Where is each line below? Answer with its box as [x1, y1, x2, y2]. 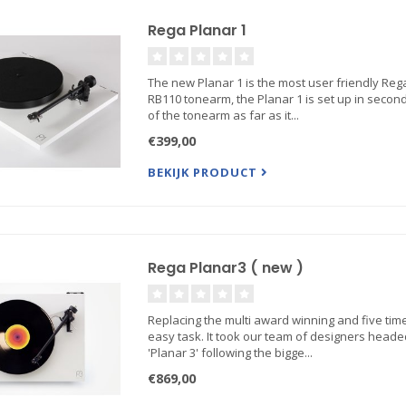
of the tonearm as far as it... [147, 107, 299, 123]
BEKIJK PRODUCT [147, 164, 261, 180]
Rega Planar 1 [147, 20, 246, 41]
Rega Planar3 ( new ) [147, 257, 304, 278]
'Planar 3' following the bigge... [147, 344, 313, 361]
